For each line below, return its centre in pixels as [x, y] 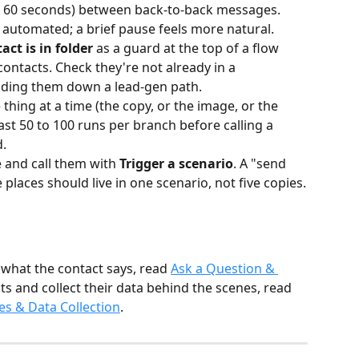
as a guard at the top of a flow [188, 48]
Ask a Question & [224, 269]
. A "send [261, 163]
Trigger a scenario [176, 163]
